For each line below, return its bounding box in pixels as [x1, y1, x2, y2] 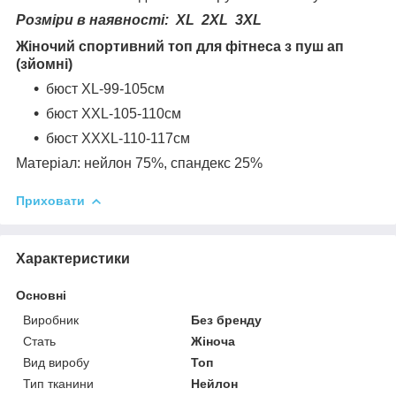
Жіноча [191, 333, 236, 348]
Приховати [16, 193, 85, 208]
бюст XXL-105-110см [46, 105, 181, 121]
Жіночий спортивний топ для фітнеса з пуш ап [16, 38, 344, 54]
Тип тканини [23, 376, 94, 391]
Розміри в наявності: [16, 11, 176, 27]
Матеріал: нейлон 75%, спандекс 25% [16, 155, 263, 171]
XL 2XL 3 [176, 11, 243, 27]
